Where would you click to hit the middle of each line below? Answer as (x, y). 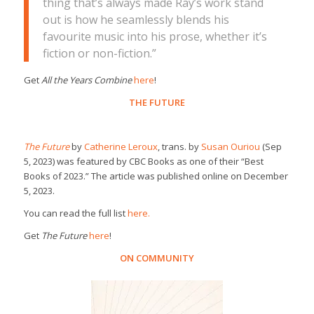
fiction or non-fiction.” (99, 54)
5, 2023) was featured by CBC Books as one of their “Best (143, 162)
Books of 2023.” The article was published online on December (156, 176)
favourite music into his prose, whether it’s (155, 37)
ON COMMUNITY (157, 258)
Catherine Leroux (121, 147)
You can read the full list (75, 213)
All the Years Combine (86, 80)
